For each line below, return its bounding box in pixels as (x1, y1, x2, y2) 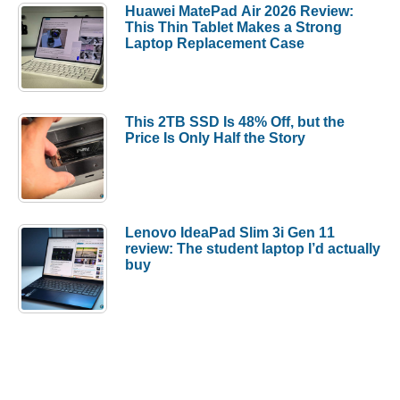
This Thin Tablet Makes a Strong (125, 18, 342, 35)
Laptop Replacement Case (125, 34, 304, 51)
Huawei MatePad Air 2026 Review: (125, 2, 354, 19)
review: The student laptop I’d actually (125, 239, 380, 256)
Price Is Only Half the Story (125, 129, 305, 146)
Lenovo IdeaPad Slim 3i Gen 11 (125, 223, 335, 240)
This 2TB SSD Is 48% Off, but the (125, 112, 345, 129)
